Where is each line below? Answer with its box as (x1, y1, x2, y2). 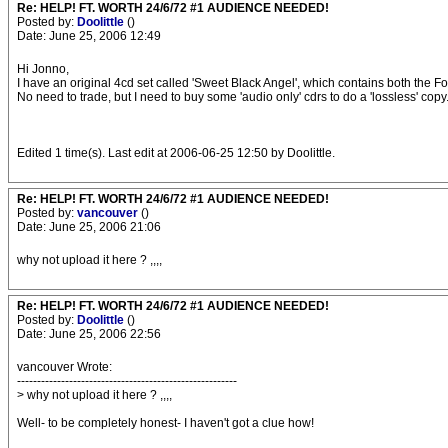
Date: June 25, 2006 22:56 (17, 327, 161, 341)
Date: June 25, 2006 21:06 (17, 220, 161, 234)
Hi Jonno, (17, 62, 69, 76)
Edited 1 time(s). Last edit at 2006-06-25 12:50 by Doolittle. (17, 146, 335, 160)
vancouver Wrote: (17, 360, 112, 374)
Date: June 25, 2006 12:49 (17, 29, 161, 43)
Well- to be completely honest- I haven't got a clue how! (17, 416, 314, 430)
